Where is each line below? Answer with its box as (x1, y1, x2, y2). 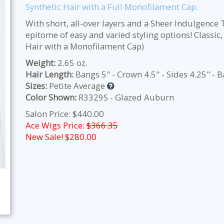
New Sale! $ (25, 131, 69, 142)
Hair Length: (25, 68, 73, 80)
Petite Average (47, 80, 107, 91)
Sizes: (25, 80, 47, 91)
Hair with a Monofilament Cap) (25, 40, 144, 52)
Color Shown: (25, 91, 76, 103)
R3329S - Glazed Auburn (76, 91, 174, 103)
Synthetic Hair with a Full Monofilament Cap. (25, 1, 198, 12)
